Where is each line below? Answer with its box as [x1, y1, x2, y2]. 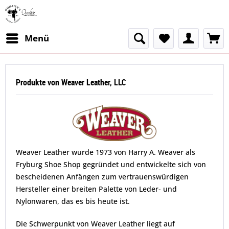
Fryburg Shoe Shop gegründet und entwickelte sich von [16, 159, 206, 169]
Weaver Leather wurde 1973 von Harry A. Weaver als [16, 147, 195, 157]
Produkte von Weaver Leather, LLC [16, 77, 126, 88]
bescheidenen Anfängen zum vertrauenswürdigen [16, 172, 189, 181]
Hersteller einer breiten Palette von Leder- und [16, 184, 177, 194]
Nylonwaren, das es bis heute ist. [16, 196, 130, 206]
